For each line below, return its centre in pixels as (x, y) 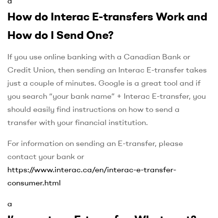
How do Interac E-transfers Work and (107, 16)
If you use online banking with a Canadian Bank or (99, 56)
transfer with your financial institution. (78, 122)
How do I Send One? (61, 35)
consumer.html (34, 182)
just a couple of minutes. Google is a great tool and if (104, 82)
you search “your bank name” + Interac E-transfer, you (107, 96)
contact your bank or (46, 156)
